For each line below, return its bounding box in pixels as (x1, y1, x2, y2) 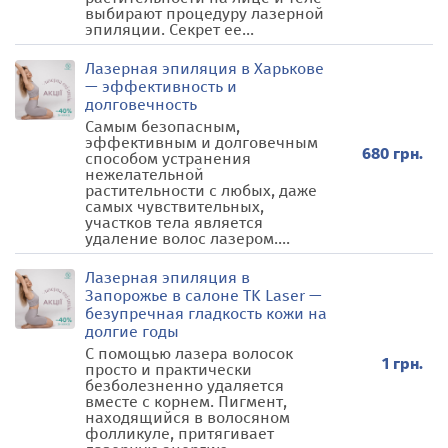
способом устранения (85, 149, 251, 168)
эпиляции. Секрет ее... (85, 20, 254, 39)
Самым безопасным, (85, 117, 240, 136)
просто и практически (85, 360, 252, 379)
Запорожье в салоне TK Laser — (85, 286, 322, 305)
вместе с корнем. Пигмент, (85, 392, 287, 411)
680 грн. (362, 143, 423, 163)
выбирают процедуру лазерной (85, 4, 324, 23)
